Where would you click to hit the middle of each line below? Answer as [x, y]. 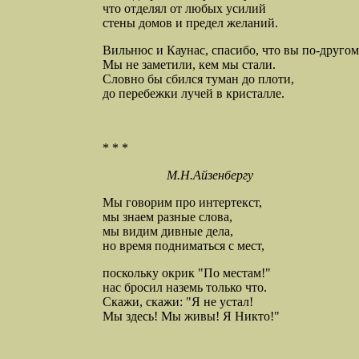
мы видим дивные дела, [168, 232]
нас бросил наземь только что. [185, 288]
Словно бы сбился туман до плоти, [198, 79]
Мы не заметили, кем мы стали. [189, 65]
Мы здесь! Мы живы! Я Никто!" [191, 317]
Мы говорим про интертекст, [182, 203]
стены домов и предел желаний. [190, 23]
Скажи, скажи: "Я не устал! [178, 302]
